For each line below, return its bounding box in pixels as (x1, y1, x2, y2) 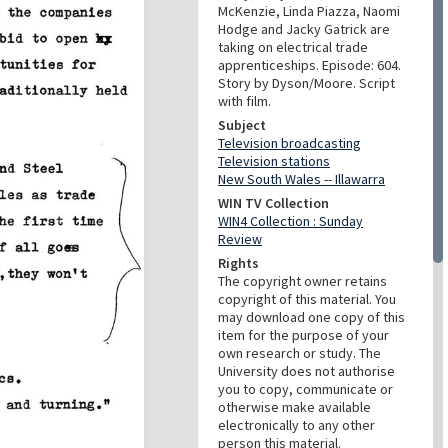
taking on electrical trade (218, 38, 368, 56)
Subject (218, 116, 266, 134)
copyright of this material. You (218, 290, 396, 308)
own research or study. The (218, 344, 381, 362)
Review (218, 230, 262, 248)
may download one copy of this (218, 308, 405, 326)
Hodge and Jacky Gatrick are (218, 20, 390, 38)
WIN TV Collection (218, 194, 329, 212)
